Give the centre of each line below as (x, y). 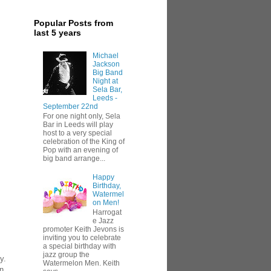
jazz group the (66, 255)
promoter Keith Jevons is (83, 230)
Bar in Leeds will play (78, 124)
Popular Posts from (73, 23)
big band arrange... (74, 158)
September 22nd (70, 106)
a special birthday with (80, 247)
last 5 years (57, 33)
